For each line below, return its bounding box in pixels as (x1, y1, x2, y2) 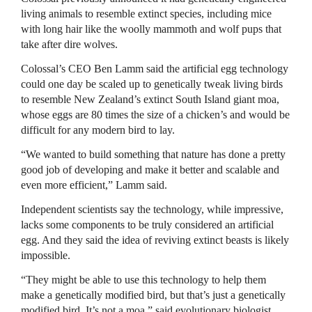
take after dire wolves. (21, 38, 118, 50)
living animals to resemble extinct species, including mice (21, 8, 272, 19)
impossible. (21, 249, 70, 261)
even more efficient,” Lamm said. (21, 179, 167, 191)
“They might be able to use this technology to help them (21, 274, 266, 286)
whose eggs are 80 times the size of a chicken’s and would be (21, 109, 290, 120)
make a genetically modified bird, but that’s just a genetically (21, 289, 286, 301)
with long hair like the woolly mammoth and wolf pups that (21, 23, 281, 35)
